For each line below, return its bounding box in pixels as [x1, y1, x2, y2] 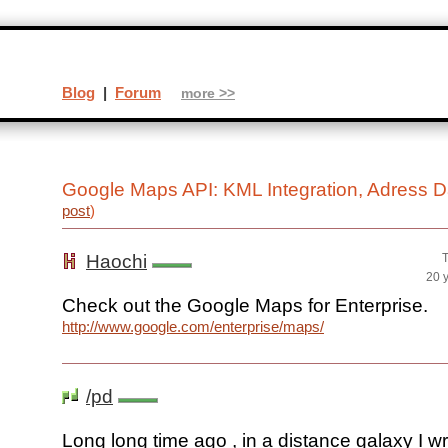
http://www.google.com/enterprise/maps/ [62, 318, 324, 336]
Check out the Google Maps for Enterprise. [62, 295, 428, 317]
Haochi [86, 251, 147, 273]
